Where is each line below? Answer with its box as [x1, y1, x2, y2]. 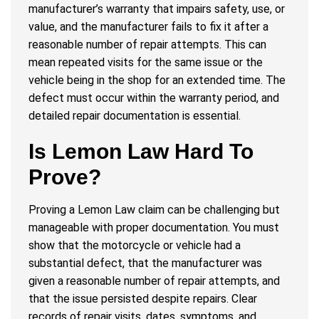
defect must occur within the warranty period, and [28, 91, 279, 105]
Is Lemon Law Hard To [28, 140, 253, 164]
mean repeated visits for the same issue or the [28, 56, 263, 70]
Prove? [28, 165, 101, 189]
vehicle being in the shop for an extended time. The [28, 73, 286, 88]
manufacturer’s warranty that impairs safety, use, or [28, 2, 285, 16]
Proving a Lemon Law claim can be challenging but [28, 203, 280, 217]
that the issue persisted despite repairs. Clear [28, 292, 257, 306]
